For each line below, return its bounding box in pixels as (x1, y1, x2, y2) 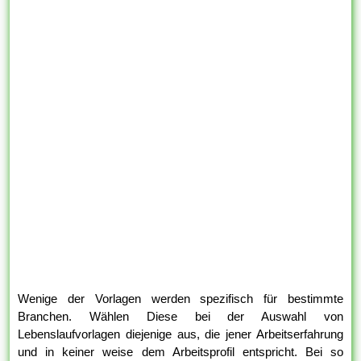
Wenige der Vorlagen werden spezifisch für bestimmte (18, 292, 343, 306)
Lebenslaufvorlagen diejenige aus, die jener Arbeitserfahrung (18, 327, 343, 342)
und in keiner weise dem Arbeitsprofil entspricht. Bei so (18, 345, 343, 359)
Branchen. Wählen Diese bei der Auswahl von (18, 309, 343, 324)
